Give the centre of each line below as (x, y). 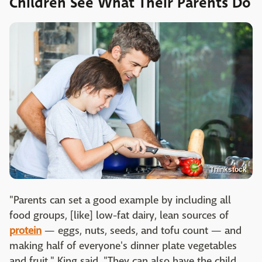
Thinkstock (228, 170)
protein (25, 231)
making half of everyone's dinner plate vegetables (123, 246)
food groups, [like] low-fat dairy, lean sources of (119, 216)
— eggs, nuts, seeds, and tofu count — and (142, 231)
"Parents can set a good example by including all (120, 201)
